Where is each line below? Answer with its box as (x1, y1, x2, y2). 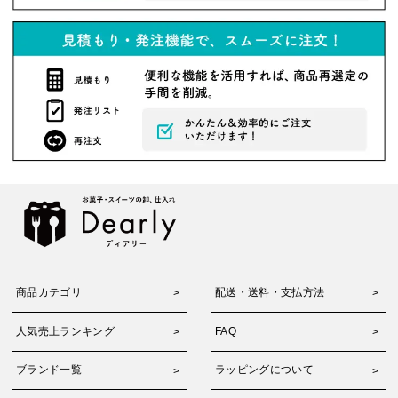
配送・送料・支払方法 (214, 285, 325, 298)
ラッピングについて (214, 363, 314, 377)
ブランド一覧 (15, 363, 83, 377)
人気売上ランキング (15, 324, 115, 338)
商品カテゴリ (15, 285, 83, 298)
